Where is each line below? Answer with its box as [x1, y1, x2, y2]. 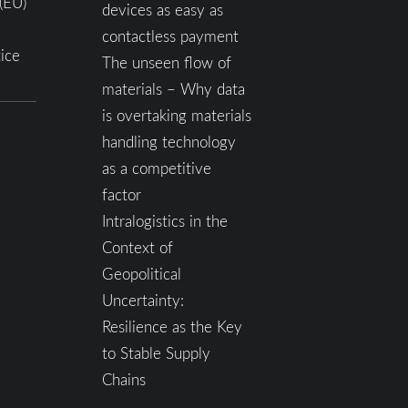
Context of [101, 237, 173, 258]
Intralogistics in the [101, 210, 228, 231]
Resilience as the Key [101, 316, 242, 337]
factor [101, 184, 141, 205]
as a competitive [101, 158, 211, 178]
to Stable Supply [101, 342, 210, 363]
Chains [101, 369, 146, 390]
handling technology [101, 131, 236, 152]
